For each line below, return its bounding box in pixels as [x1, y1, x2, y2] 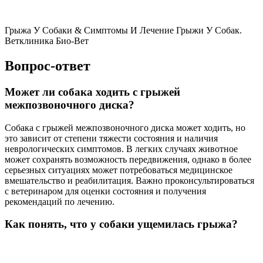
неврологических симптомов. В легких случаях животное [5, 143, 238, 154]
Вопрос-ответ [5, 58, 90, 74]
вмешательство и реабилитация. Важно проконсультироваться [5, 175, 254, 186]
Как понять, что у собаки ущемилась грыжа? [5, 218, 238, 231]
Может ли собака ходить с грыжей [5, 85, 180, 98]
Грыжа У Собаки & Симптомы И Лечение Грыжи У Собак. [5, 25, 242, 36]
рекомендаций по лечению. [5, 196, 114, 207]
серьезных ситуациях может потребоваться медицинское [5, 164, 232, 175]
